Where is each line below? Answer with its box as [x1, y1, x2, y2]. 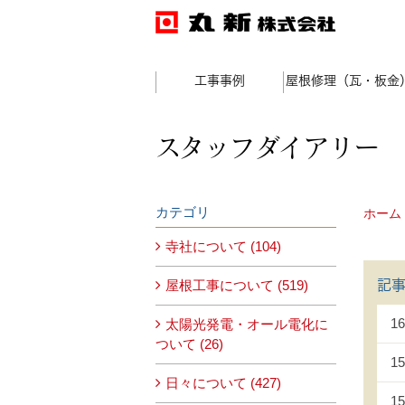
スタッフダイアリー [155, 132, 380, 163]
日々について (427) [165, 375, 281, 391]
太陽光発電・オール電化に [165, 316, 328, 332]
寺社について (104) [165, 239, 281, 254]
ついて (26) [155, 336, 223, 352]
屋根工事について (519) [165, 278, 308, 293]
